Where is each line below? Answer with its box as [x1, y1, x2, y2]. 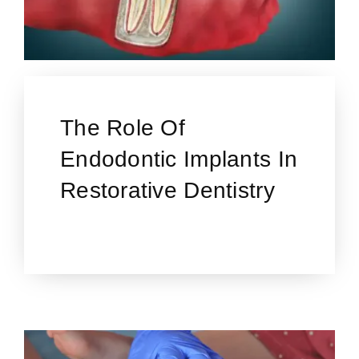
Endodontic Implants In [59, 147, 298, 172]
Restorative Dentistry [59, 178, 275, 204]
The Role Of [59, 115, 186, 141]
